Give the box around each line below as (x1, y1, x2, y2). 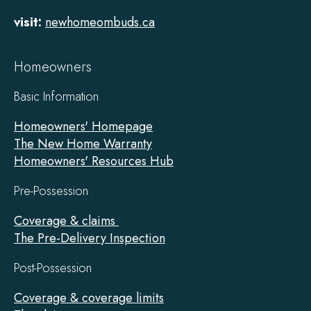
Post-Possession (14, 258, 92, 277)
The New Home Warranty (14, 134, 152, 153)
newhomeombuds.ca (45, 12, 155, 31)
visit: (14, 12, 42, 31)
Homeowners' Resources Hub (14, 151, 174, 170)
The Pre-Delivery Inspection (14, 228, 165, 247)
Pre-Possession (14, 181, 88, 200)
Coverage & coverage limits (14, 288, 164, 307)
